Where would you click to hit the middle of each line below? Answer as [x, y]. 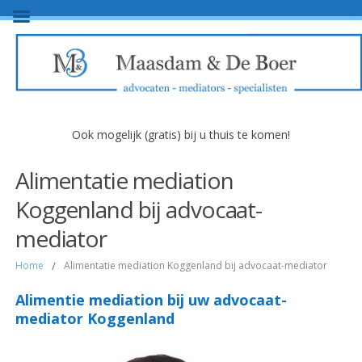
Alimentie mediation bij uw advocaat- [151, 299]
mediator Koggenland [95, 318]
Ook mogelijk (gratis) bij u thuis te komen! [181, 135]
